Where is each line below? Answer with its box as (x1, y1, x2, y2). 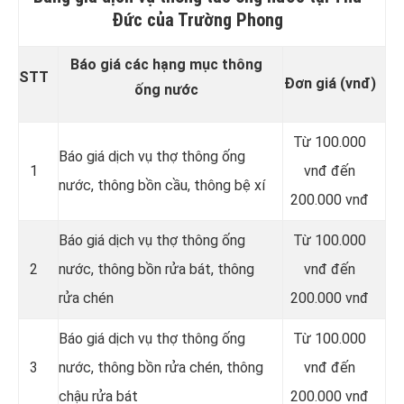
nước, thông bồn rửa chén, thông (59, 359, 263, 377)
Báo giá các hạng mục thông (69, 56, 262, 74)
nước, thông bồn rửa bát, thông (59, 261, 254, 279)
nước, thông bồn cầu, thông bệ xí (59, 177, 265, 195)
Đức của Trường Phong (112, 9, 283, 32)
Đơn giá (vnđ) (283, 75, 376, 93)
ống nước (133, 81, 198, 99)
